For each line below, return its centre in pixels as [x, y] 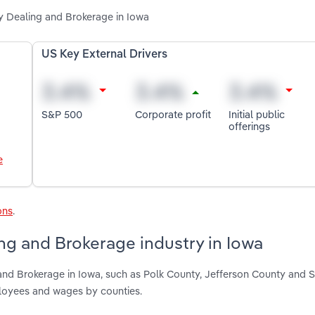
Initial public [256, 114]
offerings [249, 126]
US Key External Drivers [105, 55]
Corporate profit [173, 114]
